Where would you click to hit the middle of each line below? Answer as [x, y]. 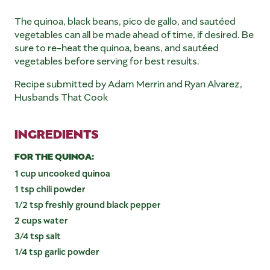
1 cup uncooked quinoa [62, 173]
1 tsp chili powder [50, 189]
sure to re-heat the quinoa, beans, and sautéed [117, 47]
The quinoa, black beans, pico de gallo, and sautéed [125, 20]
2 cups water [41, 220]
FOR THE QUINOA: [54, 156]
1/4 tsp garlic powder [57, 251]
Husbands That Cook [61, 96]
